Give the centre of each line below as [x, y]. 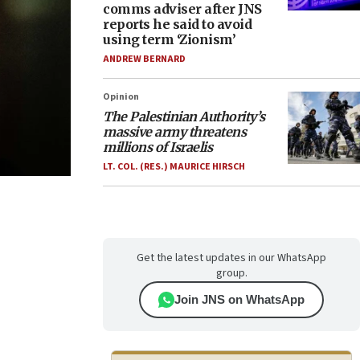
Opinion [121, 97]
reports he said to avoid [177, 24]
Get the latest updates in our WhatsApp [231, 258]
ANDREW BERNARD [144, 59]
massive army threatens [174, 132]
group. [231, 273]
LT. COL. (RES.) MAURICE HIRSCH [174, 167]
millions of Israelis [157, 147]
